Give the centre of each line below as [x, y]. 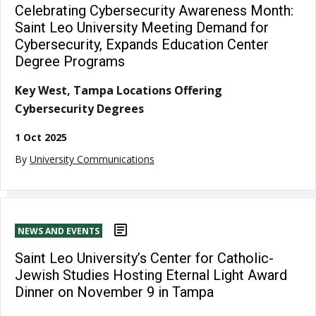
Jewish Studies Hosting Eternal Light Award [151, 275]
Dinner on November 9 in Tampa [114, 292]
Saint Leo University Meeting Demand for [142, 27]
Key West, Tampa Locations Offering [119, 90]
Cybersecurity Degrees [79, 108]
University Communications [92, 159]
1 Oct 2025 [41, 137]
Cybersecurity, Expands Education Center [142, 44]
